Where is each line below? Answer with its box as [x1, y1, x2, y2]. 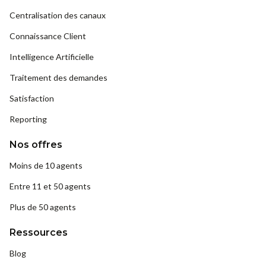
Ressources [9, 227, 68, 239]
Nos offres [9, 139, 62, 151]
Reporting [9, 114, 47, 125]
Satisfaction [9, 93, 54, 104]
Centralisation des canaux [9, 10, 106, 21]
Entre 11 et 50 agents [9, 181, 91, 192]
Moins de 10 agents [9, 160, 83, 171]
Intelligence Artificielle [9, 52, 94, 62]
